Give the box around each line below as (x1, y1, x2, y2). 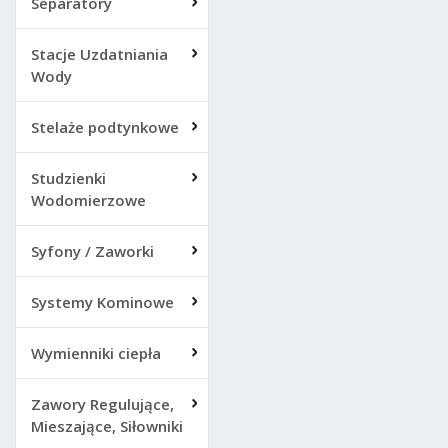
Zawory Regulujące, (31, 394, 174, 414)
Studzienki (31, 168, 106, 188)
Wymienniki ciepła (31, 343, 161, 363)
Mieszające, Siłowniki (31, 416, 183, 436)
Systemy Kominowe (31, 292, 174, 312)
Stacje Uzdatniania (31, 44, 168, 64)
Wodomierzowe (31, 190, 146, 210)
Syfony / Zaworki (31, 241, 154, 261)
